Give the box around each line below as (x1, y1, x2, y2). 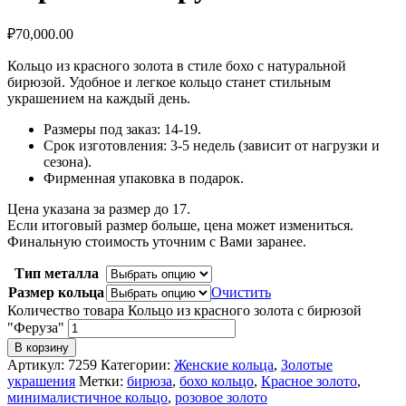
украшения (7, 373, 75, 390)
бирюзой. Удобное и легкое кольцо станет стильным (7, 74, 331, 91)
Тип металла (14, 266, 99, 282)
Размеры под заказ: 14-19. (43, 121, 201, 138)
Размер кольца (8, 285, 104, 301)
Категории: (101, 357, 174, 373)
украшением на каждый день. (7, 91, 190, 107)
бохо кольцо (179, 373, 254, 390)
